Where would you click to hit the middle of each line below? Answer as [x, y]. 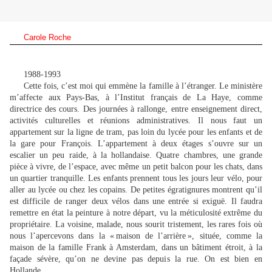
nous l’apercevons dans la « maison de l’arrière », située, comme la [136, 236]
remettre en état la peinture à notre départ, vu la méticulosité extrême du [136, 213]
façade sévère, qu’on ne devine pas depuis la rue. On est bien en [136, 259]
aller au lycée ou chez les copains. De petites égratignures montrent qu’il [136, 190]
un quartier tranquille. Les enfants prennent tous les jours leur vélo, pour [136, 178]
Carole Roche [47, 38]
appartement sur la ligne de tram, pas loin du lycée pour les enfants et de [136, 132]
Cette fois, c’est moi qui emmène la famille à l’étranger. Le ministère [143, 86]
